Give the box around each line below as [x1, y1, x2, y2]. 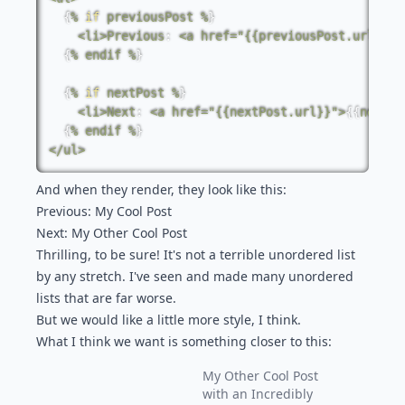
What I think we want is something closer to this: [36, 333, 332, 350]
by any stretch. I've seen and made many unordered [36, 268, 353, 285]
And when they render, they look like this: [36, 181, 287, 198]
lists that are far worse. [36, 289, 176, 306]
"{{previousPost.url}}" [237, 29, 396, 43]
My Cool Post [95, 202, 172, 220]
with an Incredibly [202, 385, 313, 402]
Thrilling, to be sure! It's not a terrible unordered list [36, 246, 355, 263]
